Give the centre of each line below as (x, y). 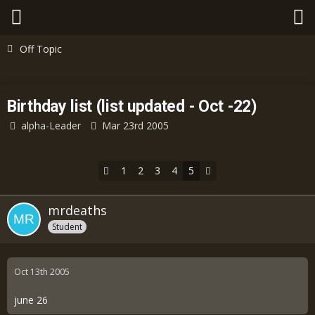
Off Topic (41, 49)
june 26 (31, 300)
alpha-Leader (51, 126)
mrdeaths (77, 210)
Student (67, 226)
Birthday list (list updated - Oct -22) (132, 107)
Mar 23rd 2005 (135, 126)
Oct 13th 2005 (42, 272)
